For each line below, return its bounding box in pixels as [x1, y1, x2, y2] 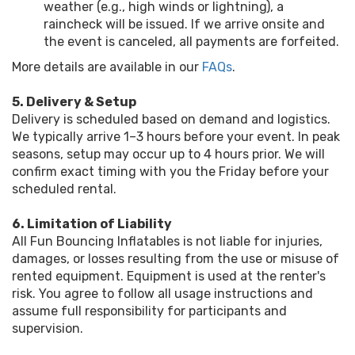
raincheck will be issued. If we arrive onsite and [44, 17, 325, 32]
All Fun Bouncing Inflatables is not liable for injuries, [12, 234, 323, 249]
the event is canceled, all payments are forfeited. [44, 34, 339, 49]
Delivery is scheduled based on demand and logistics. [12, 112, 330, 127]
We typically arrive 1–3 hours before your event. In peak [12, 129, 340, 144]
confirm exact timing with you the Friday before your [12, 164, 329, 179]
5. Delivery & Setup [12, 94, 136, 109]
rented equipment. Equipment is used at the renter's [12, 269, 326, 284]
